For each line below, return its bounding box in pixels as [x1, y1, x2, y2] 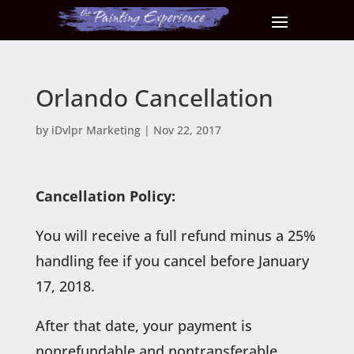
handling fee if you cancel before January [35, 250, 309, 270]
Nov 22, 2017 [153, 122, 221, 137]
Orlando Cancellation [35, 81, 273, 114]
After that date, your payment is [35, 315, 252, 335]
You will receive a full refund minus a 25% [35, 225, 315, 245]
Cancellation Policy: [35, 186, 175, 205]
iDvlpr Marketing [51, 122, 141, 137]
